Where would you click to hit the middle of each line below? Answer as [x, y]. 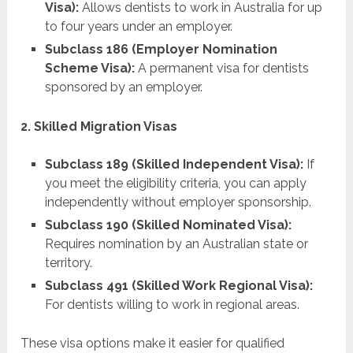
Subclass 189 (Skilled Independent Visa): [174, 164]
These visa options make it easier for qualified [153, 343]
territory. [68, 262]
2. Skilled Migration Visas [99, 126]
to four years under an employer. [138, 27]
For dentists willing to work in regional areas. [172, 304]
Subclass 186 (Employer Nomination [161, 50]
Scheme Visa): [89, 69]
